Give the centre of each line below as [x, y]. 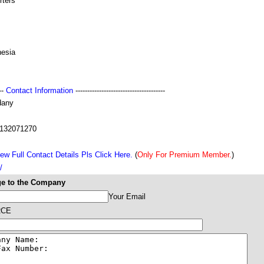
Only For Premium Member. [184, 155]
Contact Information [39, 90]
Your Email [127, 197]
